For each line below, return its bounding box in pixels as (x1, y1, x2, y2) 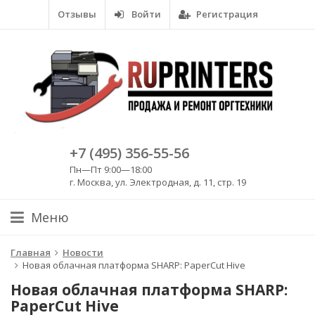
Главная (11, 245, 51, 259)
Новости (63, 245, 103, 259)
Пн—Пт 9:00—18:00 (69, 162, 152, 176)
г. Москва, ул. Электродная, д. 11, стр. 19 (69, 175, 246, 188)
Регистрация (194, 8, 258, 20)
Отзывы (58, 8, 96, 20)
